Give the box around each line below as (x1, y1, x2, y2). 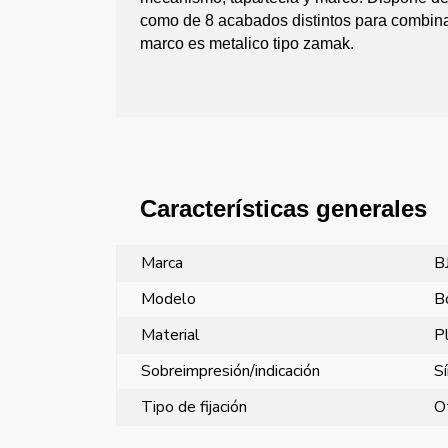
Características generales (140, 195, 428, 223)
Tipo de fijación (141, 396, 248, 419)
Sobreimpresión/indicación (141, 360, 321, 383)
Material (141, 324, 201, 347)
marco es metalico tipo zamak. (140, 35, 355, 52)
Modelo (141, 288, 197, 311)
